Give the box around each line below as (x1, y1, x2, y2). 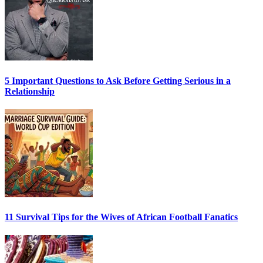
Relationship (5, 86, 55, 96)
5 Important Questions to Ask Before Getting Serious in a (5, 75, 231, 86)
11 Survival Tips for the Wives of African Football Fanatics (5, 212, 238, 222)
